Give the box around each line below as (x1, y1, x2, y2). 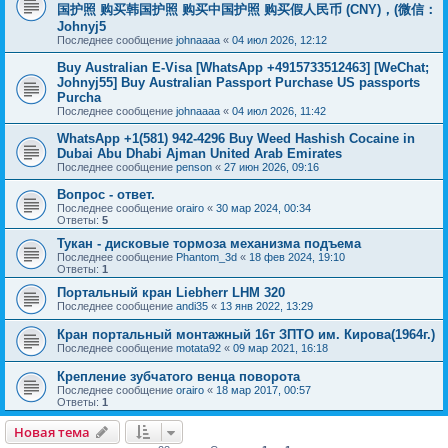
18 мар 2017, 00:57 (216, 384, 311, 396)
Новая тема (14, 423, 90, 441)
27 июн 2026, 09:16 (224, 161, 319, 173)
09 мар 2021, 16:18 (233, 342, 328, 354)
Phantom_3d (176, 251, 237, 263)
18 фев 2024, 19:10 (249, 251, 345, 263)
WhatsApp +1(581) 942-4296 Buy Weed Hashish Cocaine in (57, 131, 415, 146)
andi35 (176, 300, 208, 312)
